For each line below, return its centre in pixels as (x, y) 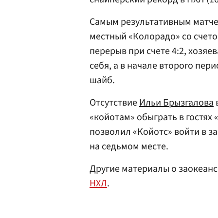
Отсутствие (114, 103)
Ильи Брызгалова (176, 103)
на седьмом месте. (129, 146)
